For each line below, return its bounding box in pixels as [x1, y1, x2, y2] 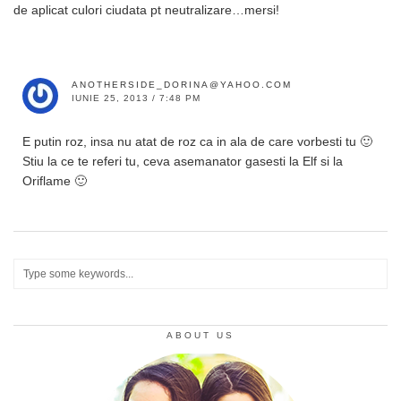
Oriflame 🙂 [22, 173, 87, 188]
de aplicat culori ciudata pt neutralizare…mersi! [13, 2, 279, 17]
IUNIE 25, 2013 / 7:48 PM [72, 92, 200, 103]
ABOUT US [166, 329, 235, 340]
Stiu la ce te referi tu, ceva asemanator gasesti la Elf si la [22, 153, 343, 168]
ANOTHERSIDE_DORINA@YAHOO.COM [72, 79, 292, 90]
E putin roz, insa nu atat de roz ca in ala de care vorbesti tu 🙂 [22, 133, 372, 149]
